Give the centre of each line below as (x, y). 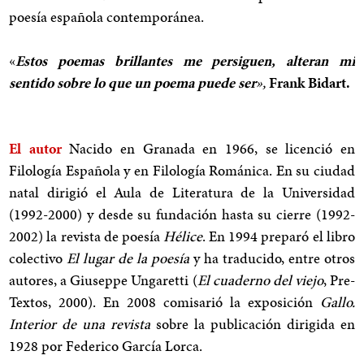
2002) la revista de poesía (86, 236)
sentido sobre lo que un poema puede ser (133, 83)
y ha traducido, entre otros (272, 258)
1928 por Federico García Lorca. (108, 346)
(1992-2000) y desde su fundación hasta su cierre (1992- (182, 214)
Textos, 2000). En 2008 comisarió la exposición (165, 302)
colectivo (38, 258)
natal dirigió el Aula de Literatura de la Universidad (182, 193)
